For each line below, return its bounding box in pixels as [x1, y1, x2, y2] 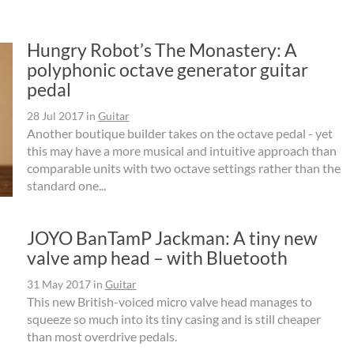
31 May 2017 [26, 277, 91, 291]
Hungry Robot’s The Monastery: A [26, 38, 297, 61]
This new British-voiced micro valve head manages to [26, 293, 312, 309]
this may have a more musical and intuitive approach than [26, 142, 337, 158]
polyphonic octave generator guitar [26, 58, 308, 81]
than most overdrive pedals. [26, 328, 177, 344]
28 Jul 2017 [26, 108, 84, 122]
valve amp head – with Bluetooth [26, 246, 288, 269]
